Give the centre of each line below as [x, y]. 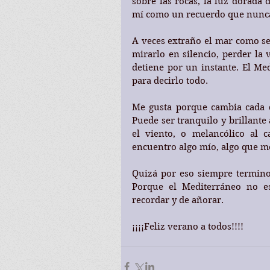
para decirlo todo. [170, 80]
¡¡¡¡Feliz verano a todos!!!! [188, 226]
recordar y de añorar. [178, 200]
